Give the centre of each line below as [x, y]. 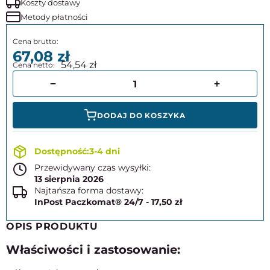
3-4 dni [105, 151]
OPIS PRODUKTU [52, 226]
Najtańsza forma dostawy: [89, 190]
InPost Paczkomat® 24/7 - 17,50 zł [108, 202]
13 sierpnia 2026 [69, 179]
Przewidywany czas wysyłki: [93, 168]
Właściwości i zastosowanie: [93, 250]
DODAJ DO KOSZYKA [141, 115]
